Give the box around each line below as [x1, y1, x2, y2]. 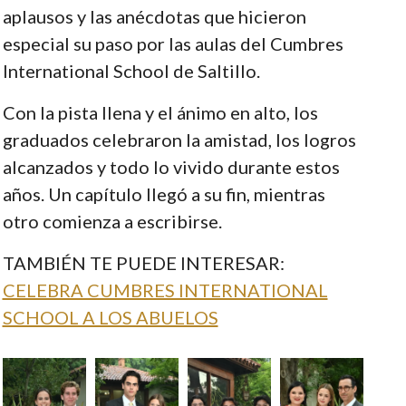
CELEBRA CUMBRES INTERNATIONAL [2, 278, 328, 301]
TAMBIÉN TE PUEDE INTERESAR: [2, 251, 285, 274]
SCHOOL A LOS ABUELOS [2, 305, 218, 328]
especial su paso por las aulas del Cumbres [2, 32, 343, 54]
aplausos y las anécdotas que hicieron [2, 5, 306, 27]
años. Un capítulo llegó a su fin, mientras [2, 182, 325, 205]
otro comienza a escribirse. [2, 209, 222, 232]
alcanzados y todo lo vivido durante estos [2, 155, 340, 178]
